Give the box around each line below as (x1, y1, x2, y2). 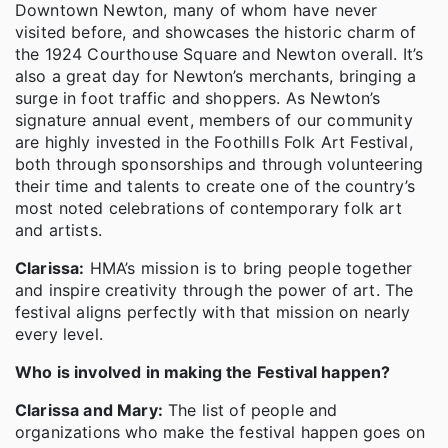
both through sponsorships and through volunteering (15, 153, 424, 174)
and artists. (15, 219, 102, 240)
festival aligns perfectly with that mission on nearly (15, 301, 411, 322)
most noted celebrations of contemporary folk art (15, 197, 402, 218)
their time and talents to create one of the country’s (15, 175, 416, 196)
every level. (15, 323, 103, 344)
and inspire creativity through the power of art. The (15, 279, 414, 300)
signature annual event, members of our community (15, 109, 413, 130)
